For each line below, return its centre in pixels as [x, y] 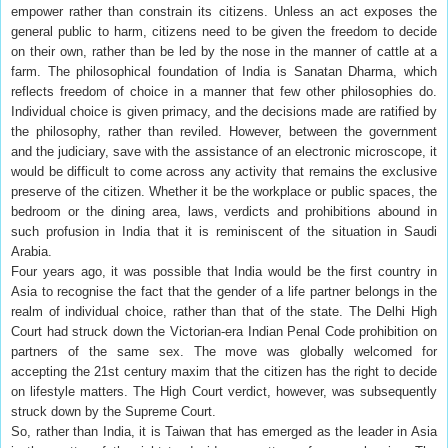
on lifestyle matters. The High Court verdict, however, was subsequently [224, 391]
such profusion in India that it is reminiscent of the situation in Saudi [224, 231]
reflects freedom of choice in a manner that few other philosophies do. [224, 91]
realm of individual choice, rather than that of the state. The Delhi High [224, 311]
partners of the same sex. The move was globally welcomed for [224, 351]
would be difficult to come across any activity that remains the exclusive [224, 171]
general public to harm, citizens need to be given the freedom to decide [224, 31]
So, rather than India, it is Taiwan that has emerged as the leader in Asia [224, 431]
